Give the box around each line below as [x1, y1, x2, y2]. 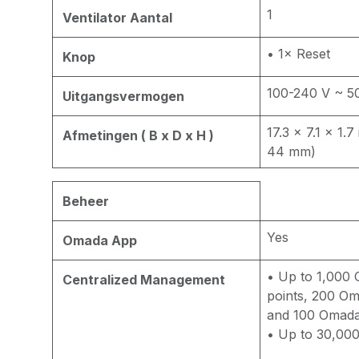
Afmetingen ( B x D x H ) [62, 127, 214, 143]
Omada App [62, 232, 137, 248]
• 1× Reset [266, 46, 330, 62]
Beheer [62, 193, 109, 209]
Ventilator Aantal [62, 10, 172, 26]
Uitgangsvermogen [62, 88, 184, 104]
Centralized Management [62, 272, 225, 288]
